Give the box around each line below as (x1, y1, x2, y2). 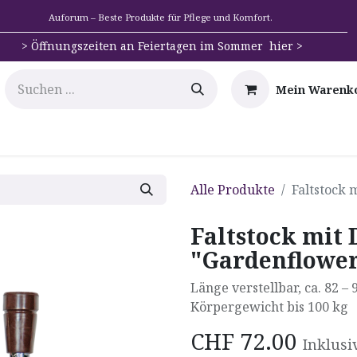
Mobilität (33, 127, 89, 145)
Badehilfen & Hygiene (116, 127, 252, 145)
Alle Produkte (190, 181, 275, 198)
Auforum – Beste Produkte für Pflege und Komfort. (48, 11, 273, 23)
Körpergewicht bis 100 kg (190, 298, 348, 316)
